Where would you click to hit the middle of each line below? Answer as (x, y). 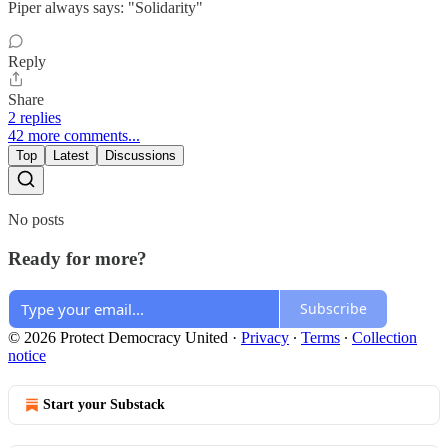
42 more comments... (74, 136)
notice (27, 355)
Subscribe (333, 309)
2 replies (34, 118)
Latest (71, 156)
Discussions (140, 156)
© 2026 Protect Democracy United (118, 337)
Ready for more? (77, 258)
